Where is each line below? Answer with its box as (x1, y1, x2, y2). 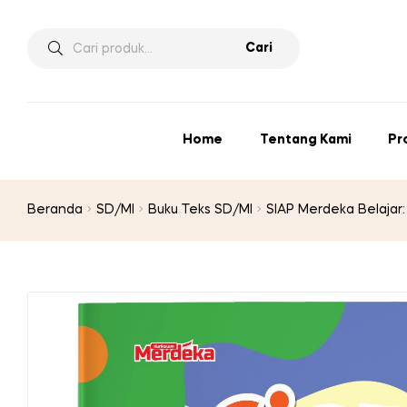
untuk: (26, 54, 64, 67)
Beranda (27, 203, 83, 217)
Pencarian (26, 31, 91, 45)
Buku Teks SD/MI (148, 203, 253, 217)
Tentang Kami (259, 134, 352, 147)
